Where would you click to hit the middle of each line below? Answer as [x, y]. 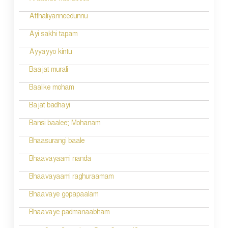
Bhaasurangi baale [56, 142]
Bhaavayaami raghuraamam [71, 178]
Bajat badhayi [49, 106]
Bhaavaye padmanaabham [69, 213]
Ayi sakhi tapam [53, 35]
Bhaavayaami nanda [60, 160]
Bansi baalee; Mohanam [64, 124]
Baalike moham [51, 89]
